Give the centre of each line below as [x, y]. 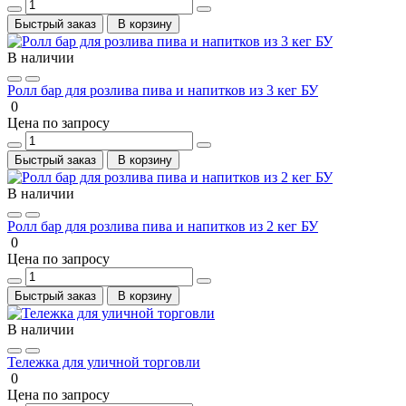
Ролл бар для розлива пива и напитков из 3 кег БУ [163, 90]
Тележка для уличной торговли [104, 362]
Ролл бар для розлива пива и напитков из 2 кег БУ [163, 226]
